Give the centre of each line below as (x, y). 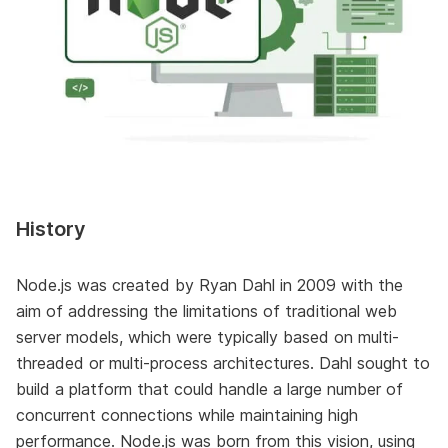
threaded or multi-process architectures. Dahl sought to (223, 362)
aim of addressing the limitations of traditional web (206, 310)
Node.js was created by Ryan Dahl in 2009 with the (209, 284)
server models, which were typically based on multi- (207, 336)
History (51, 228)
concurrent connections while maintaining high (187, 414)
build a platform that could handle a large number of (209, 388)
